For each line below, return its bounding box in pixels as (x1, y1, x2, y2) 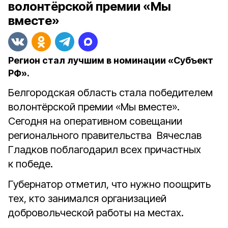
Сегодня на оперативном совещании (8, 115, 182, 127)
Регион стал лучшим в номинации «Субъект (8, 55, 213, 66)
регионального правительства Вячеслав (8, 129, 202, 141)
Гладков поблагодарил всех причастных (8, 144, 201, 156)
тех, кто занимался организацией (8, 192, 166, 205)
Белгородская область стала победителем (8, 87, 213, 99)
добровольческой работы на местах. (8, 207, 184, 219)
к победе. (8, 158, 53, 170)
